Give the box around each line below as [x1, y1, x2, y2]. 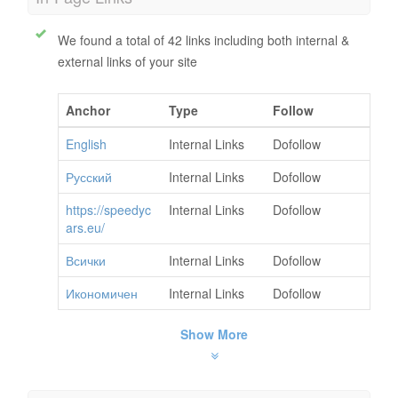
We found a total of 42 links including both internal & [58, 31, 349, 50]
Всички [66, 251, 106, 270]
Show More [180, 325, 248, 344]
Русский [66, 168, 112, 187]
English [66, 135, 107, 154]
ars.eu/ [66, 219, 105, 237]
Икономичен [66, 284, 138, 303]
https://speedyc [66, 201, 151, 219]
